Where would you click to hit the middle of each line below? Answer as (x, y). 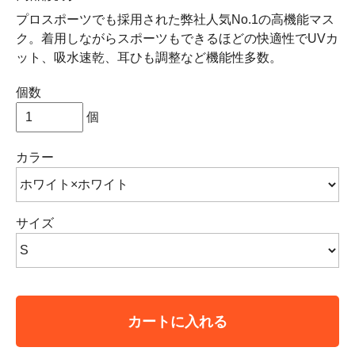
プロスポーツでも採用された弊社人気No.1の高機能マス (175, 19)
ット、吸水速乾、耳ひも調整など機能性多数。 (149, 57)
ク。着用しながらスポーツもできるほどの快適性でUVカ (177, 38)
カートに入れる (177, 321)
